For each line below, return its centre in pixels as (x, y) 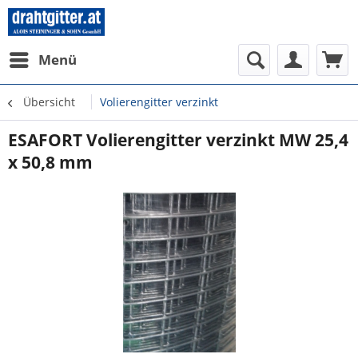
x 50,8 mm (50, 162)
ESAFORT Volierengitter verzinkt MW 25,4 (178, 140)
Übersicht (49, 102)
